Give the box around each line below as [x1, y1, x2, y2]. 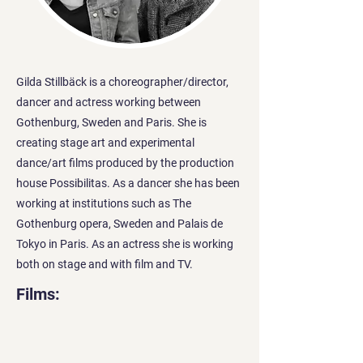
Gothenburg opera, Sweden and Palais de [16, 216, 223, 230]
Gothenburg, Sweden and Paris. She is [16, 115, 207, 129]
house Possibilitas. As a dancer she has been [16, 176, 240, 190]
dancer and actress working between [16, 95, 201, 109]
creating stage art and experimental [16, 135, 194, 149]
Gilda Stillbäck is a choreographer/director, [16, 75, 228, 88]
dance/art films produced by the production [16, 156, 234, 169]
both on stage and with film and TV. [16, 257, 193, 271]
